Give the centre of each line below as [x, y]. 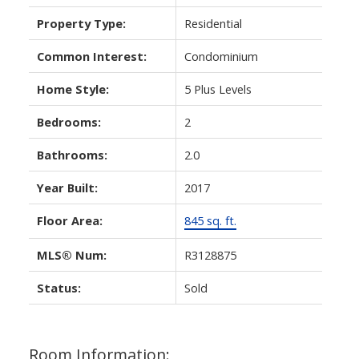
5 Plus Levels [218, 89]
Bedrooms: [69, 122]
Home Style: [73, 89]
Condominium [221, 56]
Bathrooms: [72, 155]
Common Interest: [91, 56]
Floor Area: [69, 221]
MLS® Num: [71, 255]
